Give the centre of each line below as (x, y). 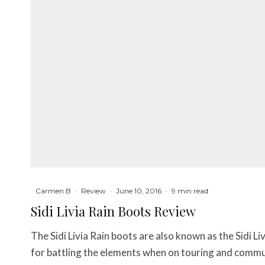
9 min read (190, 190)
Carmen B (53, 190)
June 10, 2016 (139, 190)
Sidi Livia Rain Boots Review (113, 211)
